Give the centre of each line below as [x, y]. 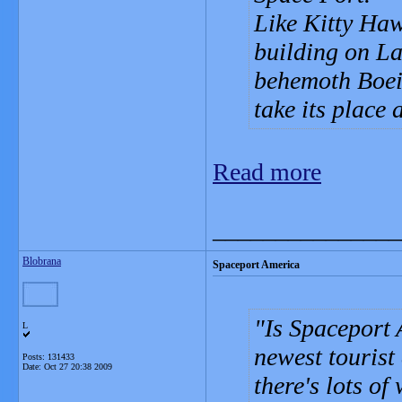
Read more [267, 172]
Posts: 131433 [48, 357]
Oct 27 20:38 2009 [78, 367]
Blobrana [42, 261]
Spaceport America [256, 265]
